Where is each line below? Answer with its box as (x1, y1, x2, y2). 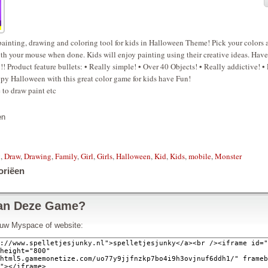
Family (55, 151, 77, 162)
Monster (215, 151, 242, 162)
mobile (188, 151, 211, 162)
